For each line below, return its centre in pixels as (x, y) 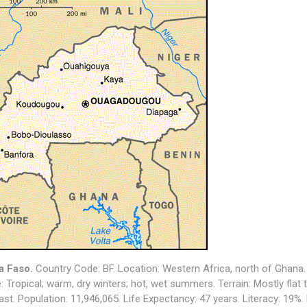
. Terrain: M (237, 284)
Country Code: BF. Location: (97, 269)
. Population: (41, 299)
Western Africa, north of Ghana (233, 269)
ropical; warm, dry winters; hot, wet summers (112, 284)
